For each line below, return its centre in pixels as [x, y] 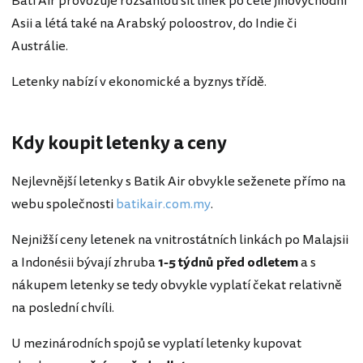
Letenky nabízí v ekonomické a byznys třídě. [139, 82]
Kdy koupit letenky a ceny [119, 143]
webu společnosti [64, 205]
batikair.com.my [163, 205]
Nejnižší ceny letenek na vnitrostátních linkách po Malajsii [180, 240]
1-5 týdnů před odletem [228, 263]
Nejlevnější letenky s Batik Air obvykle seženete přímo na [179, 182]
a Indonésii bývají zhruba [85, 263]
